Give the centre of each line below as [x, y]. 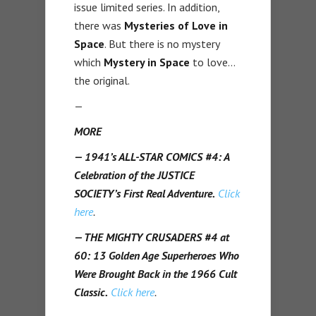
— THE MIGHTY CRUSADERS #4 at [152, 237]
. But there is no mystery [162, 43]
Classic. [91, 292]
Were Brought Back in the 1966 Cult [156, 273]
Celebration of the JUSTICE [134, 175]
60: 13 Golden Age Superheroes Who [157, 255]
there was [99, 25]
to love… [212, 62]
